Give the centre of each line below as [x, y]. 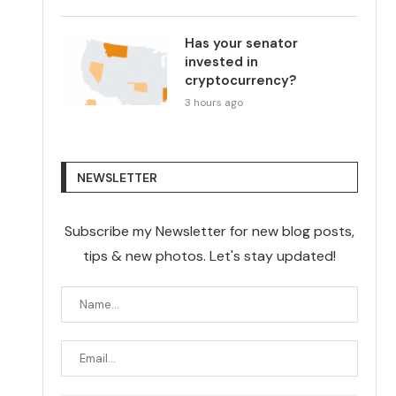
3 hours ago [214, 102]
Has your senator [242, 43]
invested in [222, 61]
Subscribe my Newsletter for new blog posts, [210, 231]
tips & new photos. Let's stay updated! [210, 255]
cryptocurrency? [241, 80]
